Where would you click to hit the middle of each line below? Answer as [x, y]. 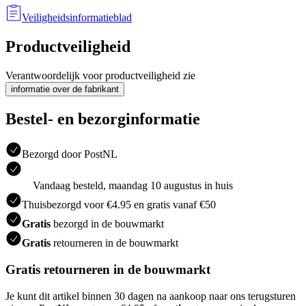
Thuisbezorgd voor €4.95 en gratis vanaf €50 [119, 205]
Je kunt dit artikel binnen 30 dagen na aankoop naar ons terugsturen [151, 296]
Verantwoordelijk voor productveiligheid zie [100, 75]
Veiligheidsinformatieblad [77, 17]
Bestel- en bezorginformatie [103, 119]
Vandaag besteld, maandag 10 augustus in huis [133, 186]
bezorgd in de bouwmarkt [107, 224]
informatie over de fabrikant [65, 89]
